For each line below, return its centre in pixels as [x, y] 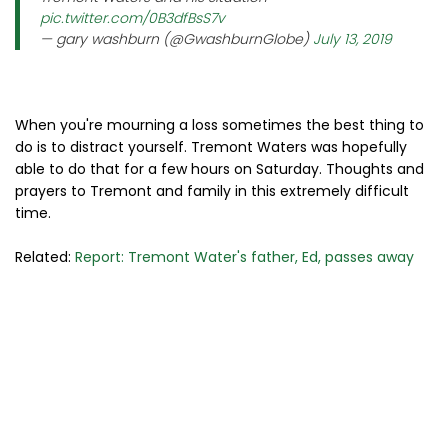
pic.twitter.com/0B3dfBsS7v [132, 18]
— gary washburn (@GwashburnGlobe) [176, 39]
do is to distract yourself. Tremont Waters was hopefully [211, 147]
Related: [45, 257]
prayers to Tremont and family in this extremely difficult [212, 191]
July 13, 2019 [352, 39]
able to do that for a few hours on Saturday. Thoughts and [219, 169]
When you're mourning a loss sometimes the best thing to [219, 125]
